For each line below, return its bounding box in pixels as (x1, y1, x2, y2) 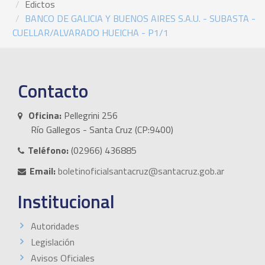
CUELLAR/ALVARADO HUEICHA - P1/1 (12, 25, 169, 40)
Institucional (18, 187, 115, 215)
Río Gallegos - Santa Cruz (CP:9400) (31, 122, 173, 137)
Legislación (31, 234, 75, 249)
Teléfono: (28, 143, 69, 157)
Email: (30, 163, 56, 178)
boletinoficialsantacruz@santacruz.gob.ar (58, 163, 224, 178)
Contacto (18, 76, 88, 105)
